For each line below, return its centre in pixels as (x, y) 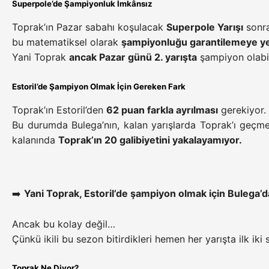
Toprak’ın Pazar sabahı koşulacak (89, 27)
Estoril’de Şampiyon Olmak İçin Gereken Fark (99, 87)
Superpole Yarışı (205, 27)
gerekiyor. (242, 110)
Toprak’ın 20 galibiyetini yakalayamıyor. (150, 140)
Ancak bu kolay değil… (64, 224)
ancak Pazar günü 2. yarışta (133, 57)
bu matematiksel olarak (67, 42)
